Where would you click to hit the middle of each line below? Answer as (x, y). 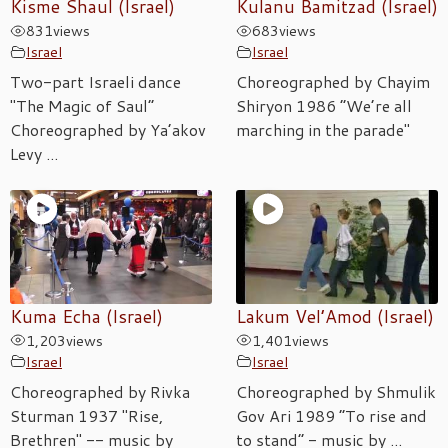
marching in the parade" (323, 130)
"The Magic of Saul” (82, 106)
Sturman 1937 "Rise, (86, 415)
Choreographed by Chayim (333, 82)
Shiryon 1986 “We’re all (324, 106)
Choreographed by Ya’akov (108, 130)
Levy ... (34, 154)
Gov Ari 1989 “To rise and (331, 415)
